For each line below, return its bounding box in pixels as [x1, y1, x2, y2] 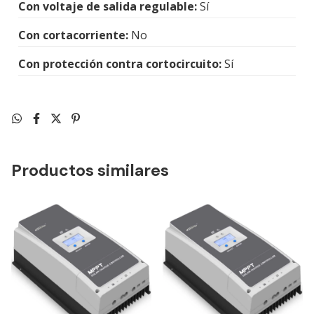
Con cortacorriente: [18, 27, 128, 43]
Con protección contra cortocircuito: [18, 55, 221, 71]
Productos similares [11, 159, 169, 181]
